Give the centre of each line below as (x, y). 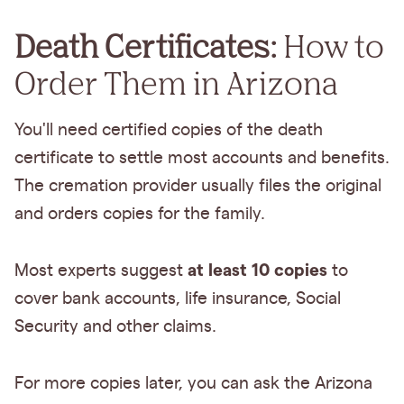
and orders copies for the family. (140, 215)
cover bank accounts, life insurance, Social (178, 299)
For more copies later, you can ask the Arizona (193, 384)
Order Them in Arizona (176, 83)
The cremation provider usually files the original (198, 187)
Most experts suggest (101, 271)
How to (331, 46)
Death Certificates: (146, 46)
